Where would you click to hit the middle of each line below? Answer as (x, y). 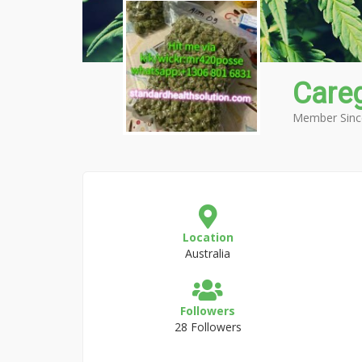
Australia (208, 253)
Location (208, 237)
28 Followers (208, 327)
